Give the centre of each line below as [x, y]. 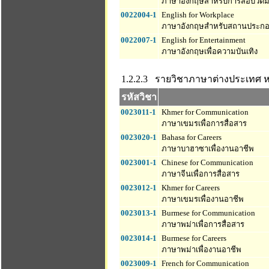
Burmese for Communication [207, 213]
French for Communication [204, 263]
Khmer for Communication [204, 112]
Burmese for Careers [193, 238]
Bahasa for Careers [191, 137]
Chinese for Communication [207, 162]
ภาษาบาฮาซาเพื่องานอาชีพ [207, 149]
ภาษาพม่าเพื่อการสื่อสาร [202, 224]
